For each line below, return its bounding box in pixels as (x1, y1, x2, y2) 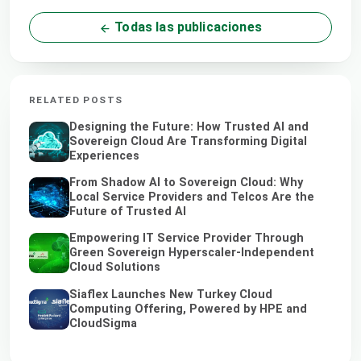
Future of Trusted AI (69, 205, 186, 219)
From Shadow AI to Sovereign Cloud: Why (69, 176, 303, 190)
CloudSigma (69, 316, 137, 330)
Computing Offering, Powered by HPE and (69, 301, 307, 316)
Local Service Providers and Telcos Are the (69, 190, 314, 205)
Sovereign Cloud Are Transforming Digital (69, 135, 307, 148)
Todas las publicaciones (111, 19, 262, 35)
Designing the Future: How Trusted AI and (69, 120, 309, 134)
